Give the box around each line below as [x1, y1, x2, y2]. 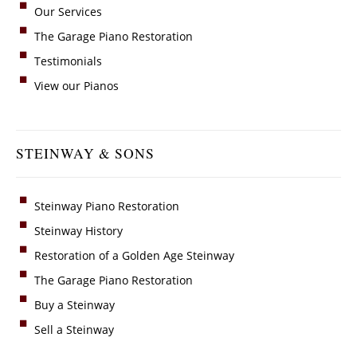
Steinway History [34, 222, 123, 238]
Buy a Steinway [34, 296, 115, 312]
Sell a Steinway [34, 321, 114, 337]
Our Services [34, 3, 102, 19]
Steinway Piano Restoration [34, 198, 179, 214]
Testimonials [34, 53, 102, 69]
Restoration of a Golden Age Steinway [34, 247, 234, 263]
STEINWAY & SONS [16, 143, 155, 163]
